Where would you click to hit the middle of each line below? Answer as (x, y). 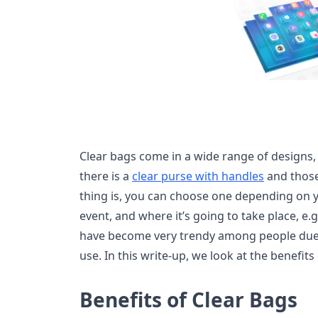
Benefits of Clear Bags (188, 300)
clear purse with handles (198, 176)
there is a (106, 176)
